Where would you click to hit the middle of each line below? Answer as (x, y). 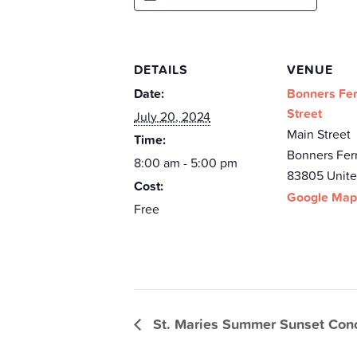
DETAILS (161, 70)
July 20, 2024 (172, 116)
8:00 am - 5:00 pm (186, 163)
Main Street (319, 134)
